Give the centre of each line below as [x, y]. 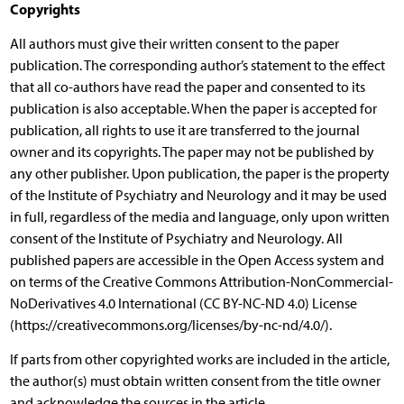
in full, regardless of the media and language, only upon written [199, 216]
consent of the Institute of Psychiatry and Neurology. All [176, 238]
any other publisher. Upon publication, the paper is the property [199, 173]
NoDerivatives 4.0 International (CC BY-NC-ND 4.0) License [183, 303]
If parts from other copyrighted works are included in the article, [199, 359]
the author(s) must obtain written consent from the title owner [195, 381]
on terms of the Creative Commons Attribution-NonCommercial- [201, 281]
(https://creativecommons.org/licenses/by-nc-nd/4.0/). [170, 325]
